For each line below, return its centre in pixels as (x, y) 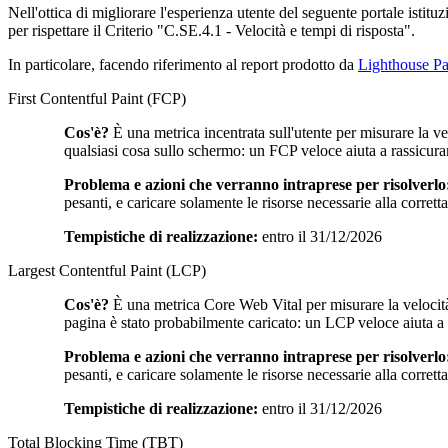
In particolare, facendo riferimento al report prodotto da (183, 64)
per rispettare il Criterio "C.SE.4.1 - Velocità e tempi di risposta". (211, 30)
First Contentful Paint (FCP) (97, 98)
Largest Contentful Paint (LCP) (107, 270)
